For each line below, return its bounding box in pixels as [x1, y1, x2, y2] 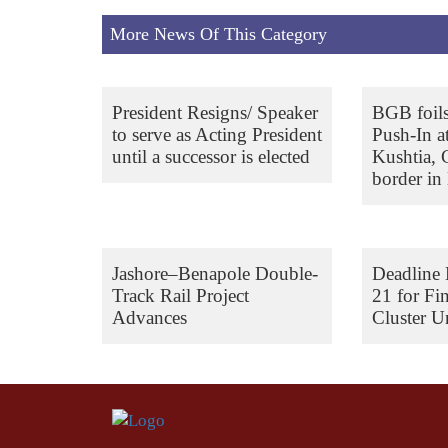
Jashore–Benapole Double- [112, 263, 318, 284]
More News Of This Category [110, 24, 327, 44]
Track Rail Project [112, 285, 249, 306]
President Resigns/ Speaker [112, 102, 318, 123]
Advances [112, 307, 187, 328]
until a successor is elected [112, 146, 310, 167]
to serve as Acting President [112, 124, 322, 145]
